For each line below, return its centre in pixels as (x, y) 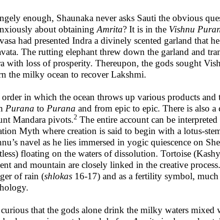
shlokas (58, 176)
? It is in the (146, 29)
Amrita (110, 29)
